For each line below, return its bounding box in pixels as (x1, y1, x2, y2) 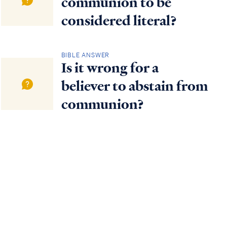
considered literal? (61, 11, 177, 30)
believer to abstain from (61, 77, 208, 96)
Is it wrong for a (61, 59, 159, 78)
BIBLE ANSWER (61, 51, 110, 60)
